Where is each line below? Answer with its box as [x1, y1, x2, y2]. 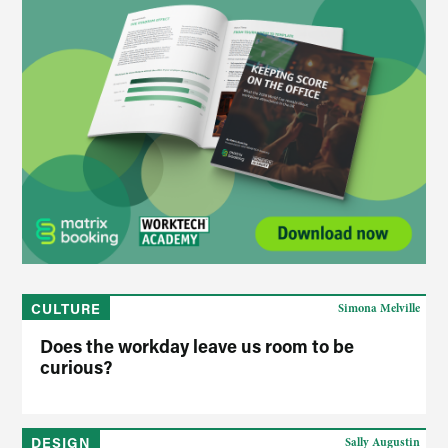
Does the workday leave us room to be [40, 333, 355, 358]
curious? [40, 354, 113, 379]
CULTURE [31, 298, 102, 318]
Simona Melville [337, 299, 420, 316]
